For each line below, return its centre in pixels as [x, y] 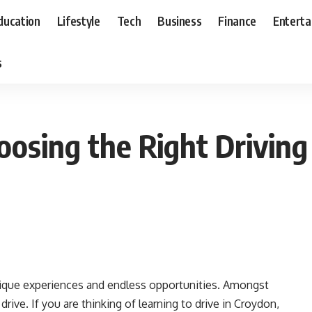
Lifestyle [78, 21]
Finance [237, 21]
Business [180, 21]
